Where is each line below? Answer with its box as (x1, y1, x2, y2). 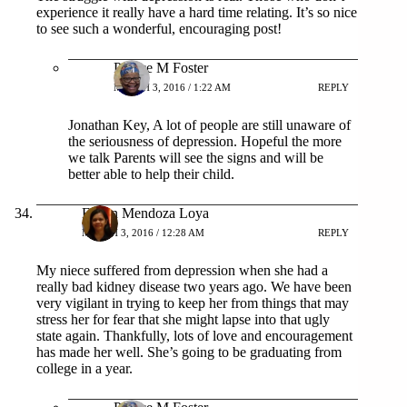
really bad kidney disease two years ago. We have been (36, 278, 352, 294)
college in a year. (36, 360, 133, 376)
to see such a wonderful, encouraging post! (36, 20, 282, 36)
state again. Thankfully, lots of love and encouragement (36, 327, 352, 343)
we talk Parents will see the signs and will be (68, 149, 323, 165)
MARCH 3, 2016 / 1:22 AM (114, 82, 231, 94)
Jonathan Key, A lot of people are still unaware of (68, 116, 351, 133)
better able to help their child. (68, 165, 234, 182)
